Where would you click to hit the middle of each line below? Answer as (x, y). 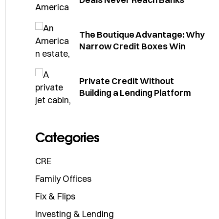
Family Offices (63, 179)
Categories (67, 138)
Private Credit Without (127, 81)
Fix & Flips (55, 197)
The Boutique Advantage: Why (142, 34)
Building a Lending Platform (135, 92)
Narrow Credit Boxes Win (132, 46)
